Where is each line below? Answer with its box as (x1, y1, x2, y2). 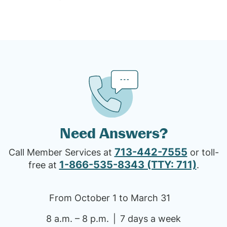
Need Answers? (59, 125, 168, 142)
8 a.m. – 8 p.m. (46, 213, 109, 224)
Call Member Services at (8, 147, 115, 158)
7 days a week (120, 213, 181, 224)
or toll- (187, 147, 219, 158)
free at (28, 160, 59, 170)
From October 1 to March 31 (49, 193, 170, 203)
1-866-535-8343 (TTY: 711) (59, 159, 197, 171)
